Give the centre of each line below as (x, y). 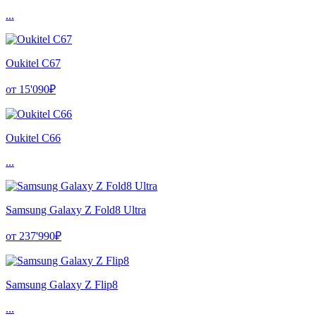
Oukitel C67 (33, 63)
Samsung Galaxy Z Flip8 (62, 285)
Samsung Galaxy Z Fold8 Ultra (76, 210)
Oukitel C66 (33, 138)
